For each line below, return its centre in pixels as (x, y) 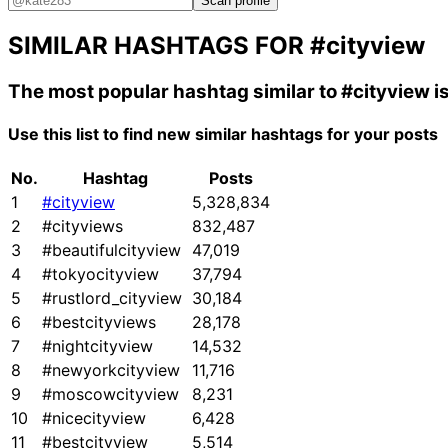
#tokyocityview (100, 274)
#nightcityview (97, 346)
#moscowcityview (110, 394)
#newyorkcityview (111, 370)
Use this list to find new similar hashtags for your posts (223, 134)
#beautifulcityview (111, 250)
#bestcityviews (99, 322)
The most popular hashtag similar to (174, 91)
